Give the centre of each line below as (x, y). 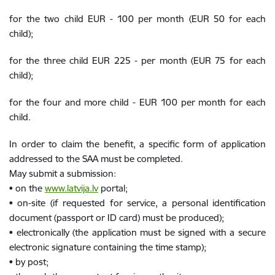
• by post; (29, 262)
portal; (113, 188)
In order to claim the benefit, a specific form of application (137, 144)
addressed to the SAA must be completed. (96, 159)
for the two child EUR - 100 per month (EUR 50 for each (137, 19)
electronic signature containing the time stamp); (108, 247)
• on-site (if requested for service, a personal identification (137, 203)
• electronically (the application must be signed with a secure (137, 232)
